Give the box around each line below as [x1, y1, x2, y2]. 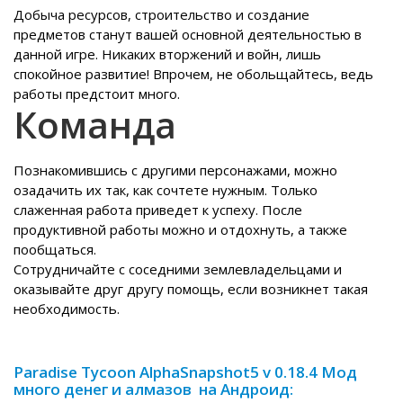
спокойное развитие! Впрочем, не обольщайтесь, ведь [13, 65, 373, 84]
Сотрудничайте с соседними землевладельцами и [13, 260, 342, 279]
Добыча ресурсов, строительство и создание [13, 5, 309, 24]
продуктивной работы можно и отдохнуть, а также [13, 220, 347, 239]
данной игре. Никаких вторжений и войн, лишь [13, 45, 321, 64]
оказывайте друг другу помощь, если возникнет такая [13, 280, 368, 299]
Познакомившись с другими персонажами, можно [13, 161, 337, 180]
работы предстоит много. [13, 85, 180, 103]
